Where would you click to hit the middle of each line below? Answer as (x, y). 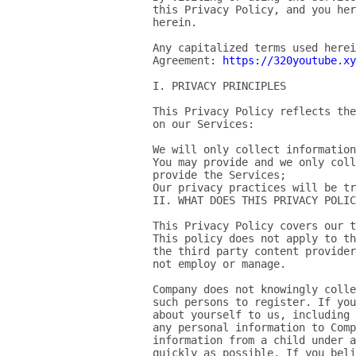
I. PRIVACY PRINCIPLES (219, 86)
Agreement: (188, 60)
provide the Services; (219, 175)
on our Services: (203, 124)
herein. (175, 22)
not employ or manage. (219, 264)
